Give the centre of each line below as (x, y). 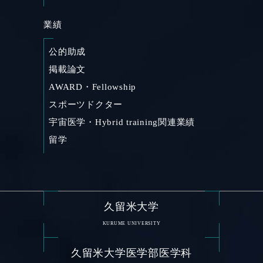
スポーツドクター (86, 104)
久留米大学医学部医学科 (131, 253)
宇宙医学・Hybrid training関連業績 (122, 122)
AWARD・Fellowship (92, 87)
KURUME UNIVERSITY (131, 224)
